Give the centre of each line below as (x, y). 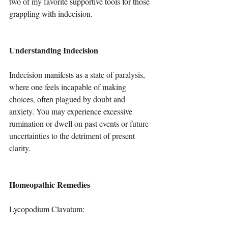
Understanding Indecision (54, 50)
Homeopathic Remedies (50, 185)
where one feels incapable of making (69, 87)
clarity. (20, 148)
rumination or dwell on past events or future (80, 124)
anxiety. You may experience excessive (72, 111)
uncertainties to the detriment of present (73, 136)
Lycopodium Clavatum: (47, 209)
